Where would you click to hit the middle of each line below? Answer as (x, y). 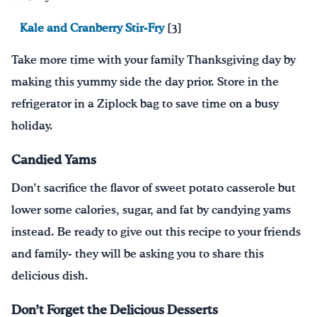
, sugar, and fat (155, 210)
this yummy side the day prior (133, 82)
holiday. (32, 126)
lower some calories (64, 210)
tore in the (251, 82)
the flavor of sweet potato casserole (183, 188)
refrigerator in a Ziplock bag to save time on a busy (145, 104)
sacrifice (65, 188)
